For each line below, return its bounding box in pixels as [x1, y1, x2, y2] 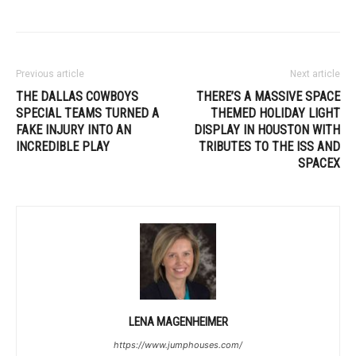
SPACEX [298, 155, 340, 171]
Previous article [16, 68, 84, 79]
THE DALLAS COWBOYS [16, 88, 138, 104]
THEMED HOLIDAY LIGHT [211, 105, 340, 121]
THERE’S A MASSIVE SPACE [196, 88, 340, 104]
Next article [290, 68, 340, 79]
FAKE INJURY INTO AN [16, 122, 131, 137]
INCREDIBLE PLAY [16, 138, 110, 154]
